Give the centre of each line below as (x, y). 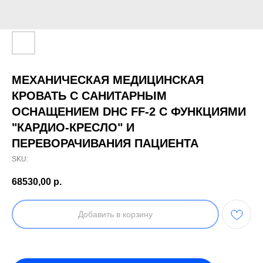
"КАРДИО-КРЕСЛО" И (73, 127)
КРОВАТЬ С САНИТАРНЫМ (89, 96)
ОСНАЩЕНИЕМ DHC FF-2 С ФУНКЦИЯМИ (129, 112)
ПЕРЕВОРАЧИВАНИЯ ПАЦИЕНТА (105, 143)
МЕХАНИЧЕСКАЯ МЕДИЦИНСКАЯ (108, 80)
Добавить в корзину (115, 215)
